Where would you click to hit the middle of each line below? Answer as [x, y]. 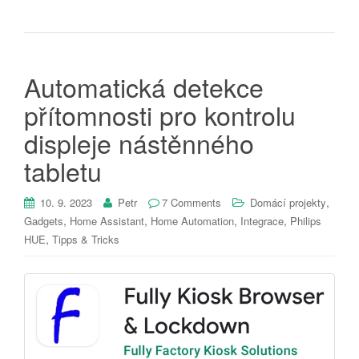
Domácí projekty [288, 202]
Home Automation [192, 220]
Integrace [262, 220]
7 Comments [192, 202]
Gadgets [44, 220]
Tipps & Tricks [86, 239]
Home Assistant [107, 220]
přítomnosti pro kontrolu [160, 114]
